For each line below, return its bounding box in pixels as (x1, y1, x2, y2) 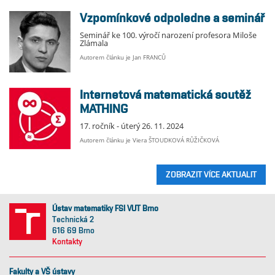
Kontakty (52, 237, 82, 247)
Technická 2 (52, 215, 94, 225)
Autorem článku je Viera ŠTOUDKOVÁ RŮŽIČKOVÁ (80, 136, 219, 145)
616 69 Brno (52, 226, 95, 236)
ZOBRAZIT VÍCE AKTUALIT (166, 169, 257, 180)
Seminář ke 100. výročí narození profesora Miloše (80, 30, 257, 41)
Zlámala (80, 38, 108, 49)
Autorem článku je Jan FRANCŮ (80, 53, 166, 62)
